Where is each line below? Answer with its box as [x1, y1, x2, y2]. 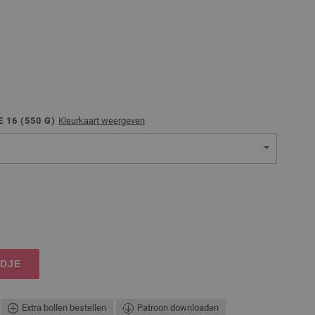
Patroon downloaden [137, 302, 219, 313]
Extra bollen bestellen [22, 302, 106, 313]
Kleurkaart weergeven [58, 115, 145, 127]
